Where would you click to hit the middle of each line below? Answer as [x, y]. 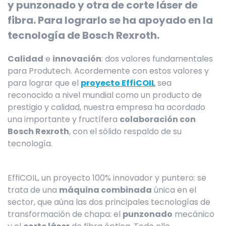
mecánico [193, 214]
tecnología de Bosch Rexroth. [83, 36]
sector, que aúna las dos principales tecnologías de [109, 202]
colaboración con [158, 120]
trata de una [33, 190]
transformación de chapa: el [65, 214]
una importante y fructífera [64, 120]
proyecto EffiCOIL [118, 83]
